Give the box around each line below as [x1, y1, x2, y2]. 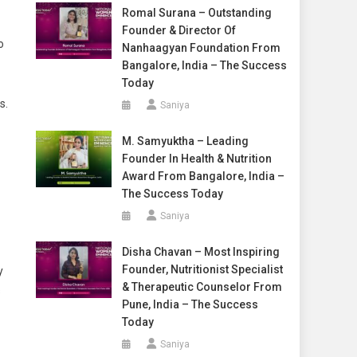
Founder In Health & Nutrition [121, 152, 272, 165]
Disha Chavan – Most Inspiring [121, 245, 280, 258]
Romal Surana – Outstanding [121, 6, 272, 19]
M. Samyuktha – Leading [121, 135, 249, 147]
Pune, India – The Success [121, 298, 258, 311]
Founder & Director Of [121, 24, 236, 37]
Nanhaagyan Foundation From [121, 41, 280, 54]
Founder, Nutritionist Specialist [121, 263, 283, 276]
